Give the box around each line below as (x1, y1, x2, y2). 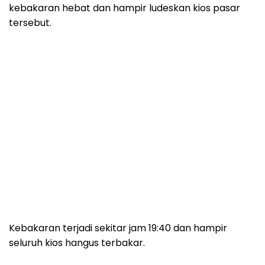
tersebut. (9, 16, 51, 30)
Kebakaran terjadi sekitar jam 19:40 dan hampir (9, 221, 227, 235)
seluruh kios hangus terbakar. (9, 236, 145, 250)
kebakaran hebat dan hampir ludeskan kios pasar (9, 1, 240, 15)
